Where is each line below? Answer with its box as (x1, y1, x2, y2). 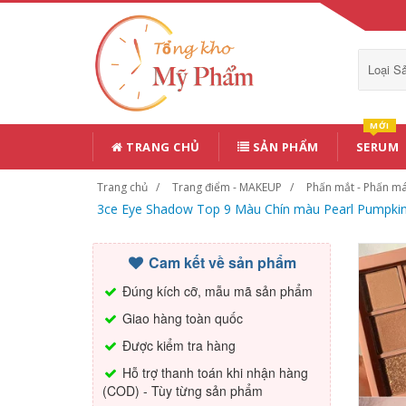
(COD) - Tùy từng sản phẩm (102, 381, 263, 400)
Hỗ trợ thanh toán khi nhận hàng (119, 362, 308, 382)
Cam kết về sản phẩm (145, 251, 297, 273)
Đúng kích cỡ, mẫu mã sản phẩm (119, 281, 313, 300)
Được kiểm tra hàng (119, 335, 236, 354)
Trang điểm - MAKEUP (172, 179, 282, 195)
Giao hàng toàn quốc (119, 308, 243, 327)
